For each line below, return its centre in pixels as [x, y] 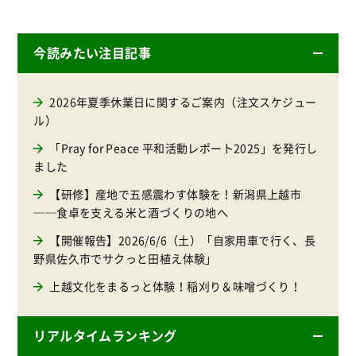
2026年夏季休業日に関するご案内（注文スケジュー [183, 101]
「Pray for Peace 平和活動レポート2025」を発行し [184, 147]
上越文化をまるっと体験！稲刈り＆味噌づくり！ [176, 286]
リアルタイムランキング [105, 336]
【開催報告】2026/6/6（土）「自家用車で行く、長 [183, 240]
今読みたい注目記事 [92, 53]
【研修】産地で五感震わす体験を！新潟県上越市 [176, 193]
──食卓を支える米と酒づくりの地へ [131, 212]
